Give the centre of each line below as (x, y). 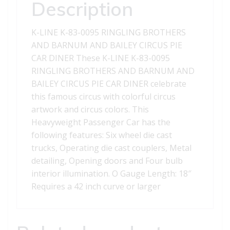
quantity (32, 90)
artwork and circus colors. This (90, 110)
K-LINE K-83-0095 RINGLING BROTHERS (109, 33)
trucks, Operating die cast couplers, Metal (111, 148)
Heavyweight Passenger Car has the (101, 122)
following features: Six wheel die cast (102, 135)
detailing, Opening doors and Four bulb (107, 161)
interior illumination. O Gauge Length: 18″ (111, 174)
